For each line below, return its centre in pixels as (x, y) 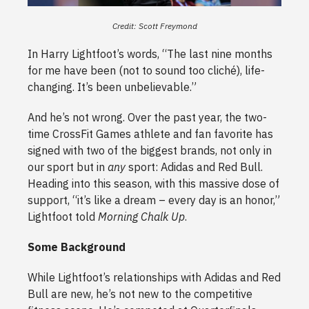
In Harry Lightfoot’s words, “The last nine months (150, 53)
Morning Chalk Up (141, 216)
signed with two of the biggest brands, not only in (150, 150)
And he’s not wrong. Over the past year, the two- (147, 117)
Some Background (78, 247)
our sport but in (68, 167)
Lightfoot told (63, 216)
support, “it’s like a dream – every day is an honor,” (154, 200)
